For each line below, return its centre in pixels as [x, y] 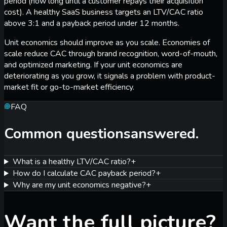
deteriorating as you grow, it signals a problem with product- [110, 76]
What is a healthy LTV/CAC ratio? [71, 162]
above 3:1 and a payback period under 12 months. [92, 23]
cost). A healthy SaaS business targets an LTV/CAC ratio [104, 12]
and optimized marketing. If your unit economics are [93, 65]
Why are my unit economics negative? [79, 185]
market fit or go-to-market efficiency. [69, 87]
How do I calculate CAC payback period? [84, 174]
